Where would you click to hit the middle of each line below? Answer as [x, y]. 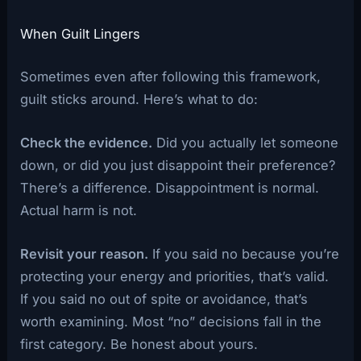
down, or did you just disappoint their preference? [178, 166]
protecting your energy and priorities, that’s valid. [175, 277]
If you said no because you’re [244, 254]
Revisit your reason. [85, 254]
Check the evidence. [87, 143]
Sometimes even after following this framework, [171, 76]
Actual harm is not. [79, 211]
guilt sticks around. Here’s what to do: [139, 99]
